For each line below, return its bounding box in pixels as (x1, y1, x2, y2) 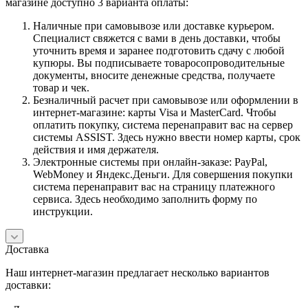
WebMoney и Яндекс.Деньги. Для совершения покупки (33, 168, 293, 180)
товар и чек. (33, 81, 89, 93)
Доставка (5, 243, 49, 255)
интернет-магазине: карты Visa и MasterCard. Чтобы (33, 106, 276, 118)
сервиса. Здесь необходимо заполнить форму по (33, 192, 257, 205)
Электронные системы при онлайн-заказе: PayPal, (33, 155, 267, 168)
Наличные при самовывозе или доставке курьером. (33, 19, 274, 32)
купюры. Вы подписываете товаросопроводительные (33, 56, 285, 69)
